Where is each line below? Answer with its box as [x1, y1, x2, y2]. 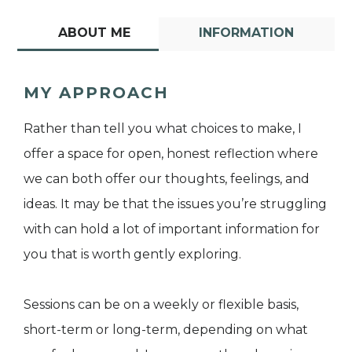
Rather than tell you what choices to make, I [24, 120, 302, 136]
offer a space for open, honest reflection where [24, 145, 318, 161]
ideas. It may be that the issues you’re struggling [24, 196, 327, 211]
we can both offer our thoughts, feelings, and [24, 170, 310, 186]
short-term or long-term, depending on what [24, 321, 308, 337]
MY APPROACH [24, 82, 169, 102]
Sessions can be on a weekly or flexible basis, [24, 296, 299, 312]
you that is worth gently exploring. [24, 246, 241, 262]
